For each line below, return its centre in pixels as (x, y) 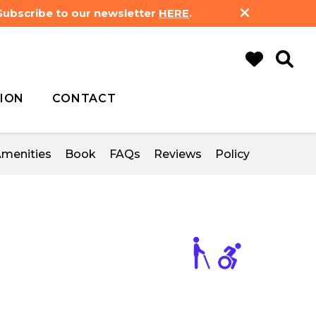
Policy (232, 154)
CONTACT (84, 98)
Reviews (178, 154)
